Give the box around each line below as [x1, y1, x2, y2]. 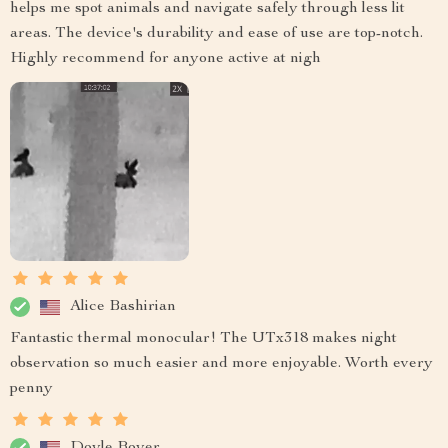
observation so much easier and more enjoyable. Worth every [10, 356, 433, 373]
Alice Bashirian [70, 298, 176, 315]
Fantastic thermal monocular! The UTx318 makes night [10, 331, 397, 348]
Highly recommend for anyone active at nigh [10, 51, 321, 68]
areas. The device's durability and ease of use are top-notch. [10, 26, 423, 43]
